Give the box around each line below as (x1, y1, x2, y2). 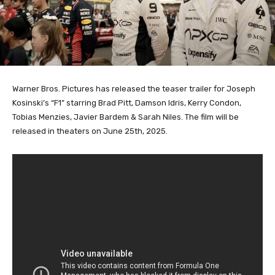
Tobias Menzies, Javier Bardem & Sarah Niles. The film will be (12, 112, 239, 122)
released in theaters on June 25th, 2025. (12, 126, 168, 136)
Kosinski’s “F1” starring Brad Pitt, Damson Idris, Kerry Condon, (12, 98, 241, 107)
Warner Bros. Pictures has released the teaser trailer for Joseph (12, 83, 255, 93)
